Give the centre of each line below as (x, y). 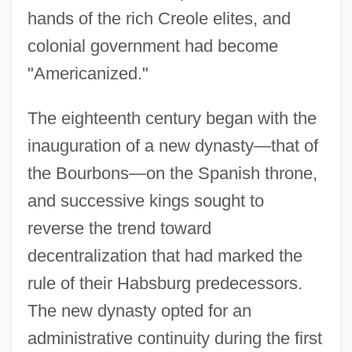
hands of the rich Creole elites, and (159, 18)
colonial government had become (152, 46)
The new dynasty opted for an (139, 310)
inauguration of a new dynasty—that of (172, 145)
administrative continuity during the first (174, 338)
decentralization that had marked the (165, 255)
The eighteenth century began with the (172, 118)
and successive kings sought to (145, 200)
